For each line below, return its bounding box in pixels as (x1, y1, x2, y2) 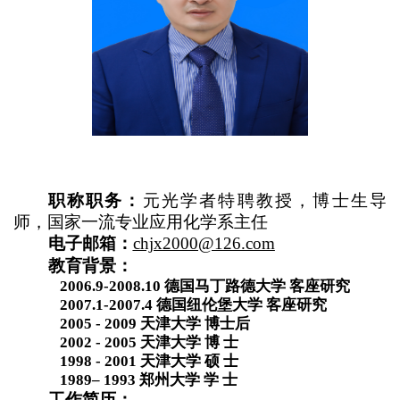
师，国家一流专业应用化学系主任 (13, 212, 268, 231)
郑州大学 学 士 (139, 371, 237, 388)
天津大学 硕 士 (140, 353, 238, 370)
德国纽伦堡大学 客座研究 (156, 296, 327, 313)
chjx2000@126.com (132, 234, 275, 253)
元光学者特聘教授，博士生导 (142, 191, 387, 210)
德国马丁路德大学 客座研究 (164, 278, 350, 295)
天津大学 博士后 (140, 315, 250, 332)
